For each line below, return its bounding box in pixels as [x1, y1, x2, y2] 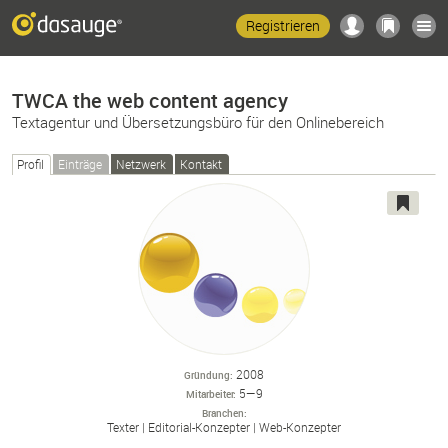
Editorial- [148, 419, 195, 435]
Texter [107, 419, 139, 435]
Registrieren [246, 16, 320, 35]
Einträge [58, 156, 102, 172]
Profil [17, 156, 44, 172]
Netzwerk [116, 156, 166, 172]
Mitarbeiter [185, 387, 233, 401]
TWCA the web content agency [12, 87, 288, 114]
